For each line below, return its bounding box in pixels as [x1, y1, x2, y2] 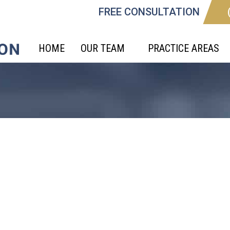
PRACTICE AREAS [147, 42, 219, 54]
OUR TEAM [81, 42, 125, 54]
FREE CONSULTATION [99, 6, 200, 18]
